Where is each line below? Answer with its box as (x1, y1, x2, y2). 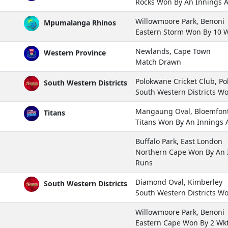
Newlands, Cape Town (135, 46, 211, 56)
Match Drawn (135, 56, 181, 67)
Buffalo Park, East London (135, 136, 222, 146)
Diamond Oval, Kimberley (135, 177, 222, 187)
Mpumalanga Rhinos (42, 17, 116, 27)
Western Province (42, 47, 106, 58)
